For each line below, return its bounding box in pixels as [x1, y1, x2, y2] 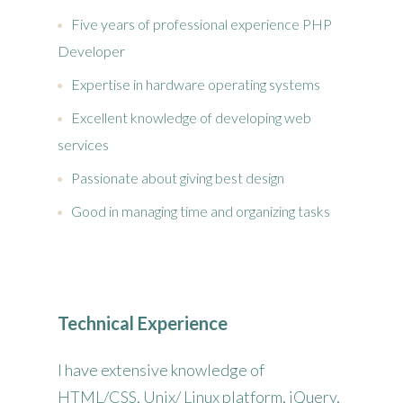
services [58, 136, 109, 154]
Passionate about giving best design [71, 169, 284, 187]
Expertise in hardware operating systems [71, 76, 320, 94]
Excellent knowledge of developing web [71, 109, 311, 127]
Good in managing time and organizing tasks [71, 202, 330, 220]
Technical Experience [58, 312, 228, 335]
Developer [58, 42, 125, 60]
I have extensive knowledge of [58, 360, 264, 381]
